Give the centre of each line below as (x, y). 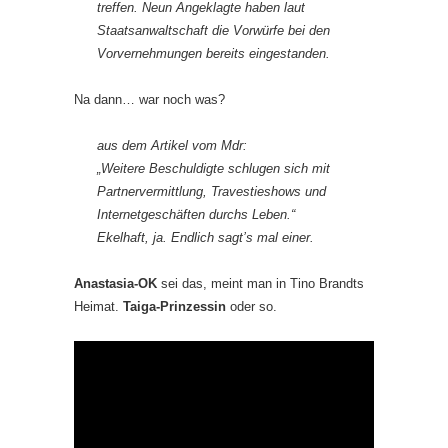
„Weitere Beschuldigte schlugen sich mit (213, 168)
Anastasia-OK (115, 283)
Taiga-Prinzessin (174, 306)
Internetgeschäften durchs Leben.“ (196, 214)
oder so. (251, 306)
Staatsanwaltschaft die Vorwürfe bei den (213, 30)
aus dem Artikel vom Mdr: (172, 145)
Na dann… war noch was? (149, 99)
